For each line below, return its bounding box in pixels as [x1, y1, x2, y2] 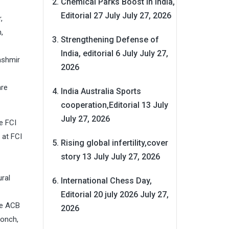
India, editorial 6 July [60, 48, 138, 58]
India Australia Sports [60, 86, 141, 96]
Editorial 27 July [60, 10, 120, 20]
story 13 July [60, 151, 109, 162]
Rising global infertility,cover [60, 138, 168, 148]
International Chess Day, [60, 175, 152, 186]
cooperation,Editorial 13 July [60, 100, 168, 110]
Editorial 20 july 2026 [60, 189, 138, 199]
